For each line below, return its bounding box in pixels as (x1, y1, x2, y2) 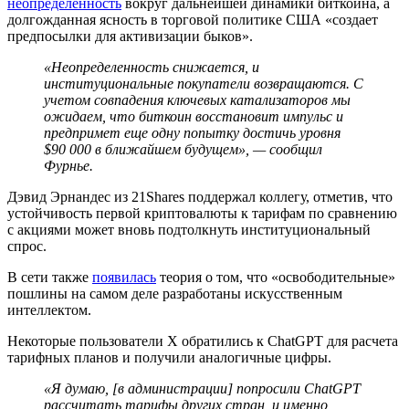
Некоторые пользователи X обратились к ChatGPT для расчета (7, 332, 398, 349)
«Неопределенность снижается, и (44, 58, 259, 75)
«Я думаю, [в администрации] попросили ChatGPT (44, 380, 361, 396)
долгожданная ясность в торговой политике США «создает (7, 11, 378, 27)
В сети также (7, 268, 92, 285)
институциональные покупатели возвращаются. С (44, 75, 363, 91)
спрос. (7, 237, 47, 254)
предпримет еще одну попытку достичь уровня (44, 124, 341, 141)
